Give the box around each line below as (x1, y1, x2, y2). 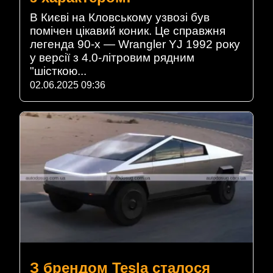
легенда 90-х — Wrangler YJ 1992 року (30, 37, 240, 51)
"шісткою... (30, 64, 87, 77)
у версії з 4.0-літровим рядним (30, 51, 194, 64)
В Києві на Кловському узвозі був (30, 10, 210, 24)
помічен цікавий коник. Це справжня (30, 24, 225, 37)
